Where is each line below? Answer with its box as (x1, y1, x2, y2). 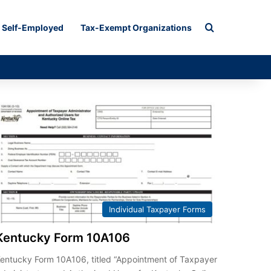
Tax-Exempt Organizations (80, 22, 192, 33)
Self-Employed (2, 22, 64, 33)
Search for (213, 21, 261, 33)
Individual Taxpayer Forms (108, 204, 206, 214)
